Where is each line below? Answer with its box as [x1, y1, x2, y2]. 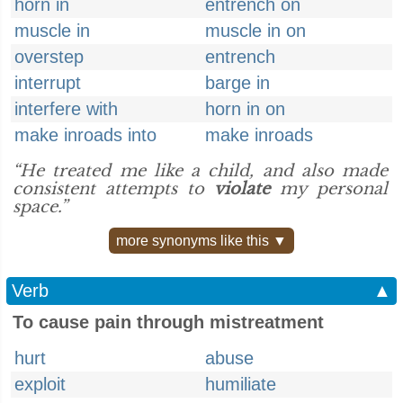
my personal [270, 179, 388, 199]
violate [214, 179, 270, 199]
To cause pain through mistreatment [13, 312, 324, 332]
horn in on [205, 99, 285, 119]
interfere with [14, 99, 118, 119]
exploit [14, 374, 66, 394]
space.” [13, 197, 67, 217]
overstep [14, 47, 84, 67]
